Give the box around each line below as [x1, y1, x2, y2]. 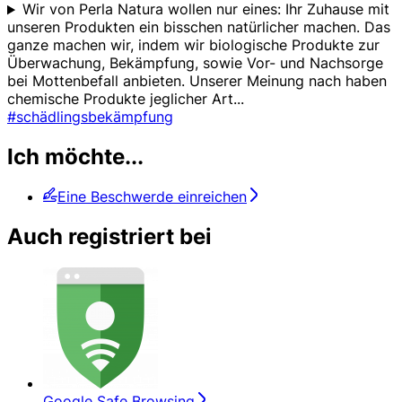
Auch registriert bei [7, 223, 212, 250]
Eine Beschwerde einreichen [57, 188, 247, 206]
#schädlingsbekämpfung [7, 108, 173, 127]
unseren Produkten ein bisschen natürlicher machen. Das [7, 18, 390, 37]
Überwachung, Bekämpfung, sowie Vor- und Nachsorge [7, 54, 383, 73]
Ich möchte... [7, 144, 144, 170]
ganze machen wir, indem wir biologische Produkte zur [7, 36, 380, 55]
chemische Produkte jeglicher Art [7, 90, 233, 109]
